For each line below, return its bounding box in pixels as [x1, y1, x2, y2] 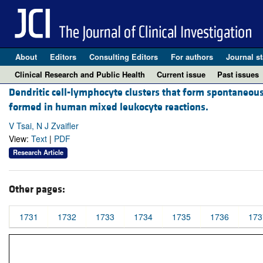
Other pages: [9, 182, 65, 196]
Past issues [217, 69, 259, 80]
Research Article [13, 147, 63, 157]
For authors [170, 51, 213, 62]
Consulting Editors [89, 51, 158, 62]
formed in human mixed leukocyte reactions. [9, 100, 208, 114]
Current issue [157, 69, 205, 80]
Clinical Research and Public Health [15, 69, 145, 80]
